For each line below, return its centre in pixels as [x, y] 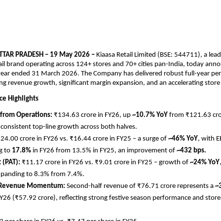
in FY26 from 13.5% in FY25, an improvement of [104, 151]
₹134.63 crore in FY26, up [93, 115]
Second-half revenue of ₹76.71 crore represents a [141, 186]
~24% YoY [205, 163]
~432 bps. [191, 151]
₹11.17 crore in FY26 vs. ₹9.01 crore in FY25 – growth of [106, 163]
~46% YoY [183, 139]
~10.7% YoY [150, 115]
